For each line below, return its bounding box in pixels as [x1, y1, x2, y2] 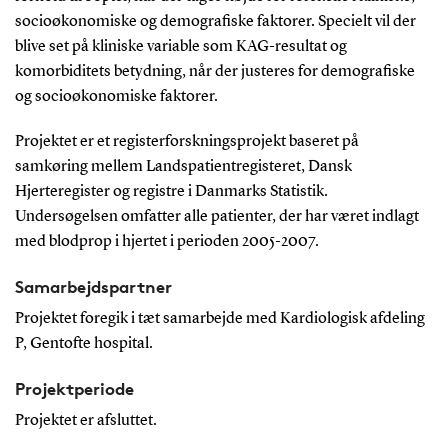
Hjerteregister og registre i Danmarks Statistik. [14, 183, 328, 200]
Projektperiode [14, 377, 134, 399]
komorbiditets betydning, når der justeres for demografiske [14, 63, 415, 80]
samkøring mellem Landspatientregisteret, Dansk [14, 158, 352, 175]
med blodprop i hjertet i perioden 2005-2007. [14, 233, 319, 250]
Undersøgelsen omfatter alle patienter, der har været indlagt [14, 208, 419, 225]
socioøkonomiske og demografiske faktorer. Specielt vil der [14, 13, 416, 30]
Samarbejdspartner [14, 275, 172, 297]
